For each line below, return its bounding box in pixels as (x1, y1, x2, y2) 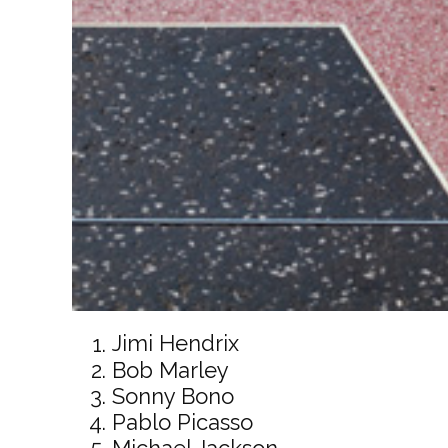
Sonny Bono (111, 382, 234, 409)
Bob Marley (111, 356, 229, 383)
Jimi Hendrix (111, 330, 239, 357)
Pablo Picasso (111, 408, 253, 435)
